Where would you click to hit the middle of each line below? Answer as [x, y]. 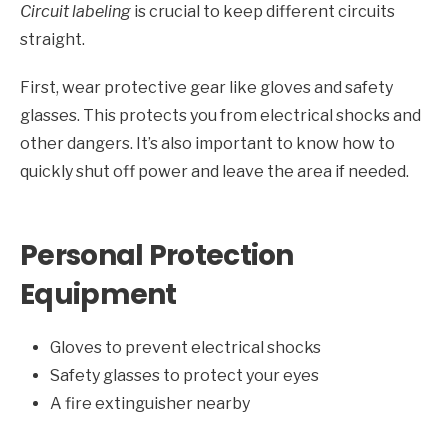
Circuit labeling [75, 12]
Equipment [98, 295]
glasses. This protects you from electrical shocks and [220, 116]
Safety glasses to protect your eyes [184, 376]
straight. [52, 40]
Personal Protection [157, 256]
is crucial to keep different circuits [263, 12]
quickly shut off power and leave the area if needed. [214, 172]
